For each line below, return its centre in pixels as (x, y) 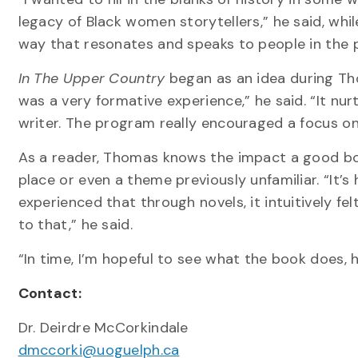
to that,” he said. (75, 225)
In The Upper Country (91, 78)
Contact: (50, 293)
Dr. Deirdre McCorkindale (103, 328)
